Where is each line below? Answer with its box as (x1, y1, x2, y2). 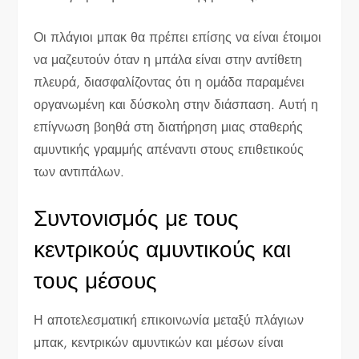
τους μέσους (34, 264, 158, 297)
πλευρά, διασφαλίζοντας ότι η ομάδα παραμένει (34, 72, 305, 91)
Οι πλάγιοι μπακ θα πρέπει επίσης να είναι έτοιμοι (34, 27, 322, 46)
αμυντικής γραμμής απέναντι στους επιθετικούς (34, 139, 305, 159)
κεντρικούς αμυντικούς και (34, 232, 292, 266)
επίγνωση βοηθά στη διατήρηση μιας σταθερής (34, 117, 304, 136)
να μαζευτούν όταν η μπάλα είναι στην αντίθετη (34, 50, 303, 69)
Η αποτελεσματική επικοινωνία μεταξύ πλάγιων (34, 310, 305, 329)
